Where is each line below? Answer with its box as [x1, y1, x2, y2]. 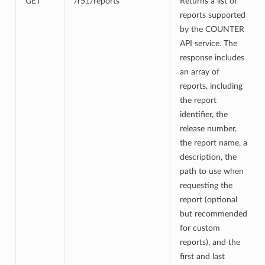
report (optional [179, 195, 237, 204]
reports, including [179, 81, 243, 91]
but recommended [179, 209, 247, 218]
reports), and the [179, 237, 240, 247]
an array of [179, 67, 219, 76]
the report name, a [179, 138, 247, 147]
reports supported [179, 10, 245, 20]
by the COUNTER [179, 24, 244, 34]
